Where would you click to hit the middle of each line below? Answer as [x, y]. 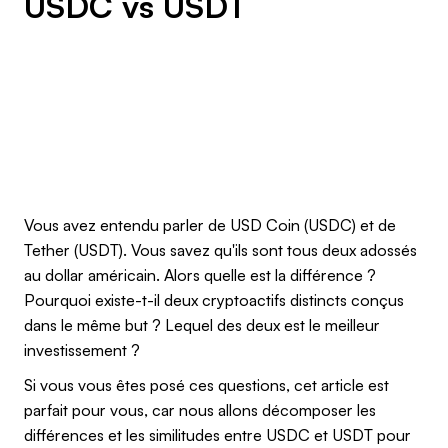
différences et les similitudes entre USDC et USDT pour [217, 434]
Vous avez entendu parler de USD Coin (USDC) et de [210, 224]
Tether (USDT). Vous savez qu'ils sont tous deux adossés [220, 249]
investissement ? [82, 349]
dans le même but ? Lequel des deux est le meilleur [202, 324]
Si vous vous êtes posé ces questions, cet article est [206, 384]
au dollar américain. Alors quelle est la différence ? [200, 274]
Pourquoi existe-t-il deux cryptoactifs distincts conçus [214, 299]
